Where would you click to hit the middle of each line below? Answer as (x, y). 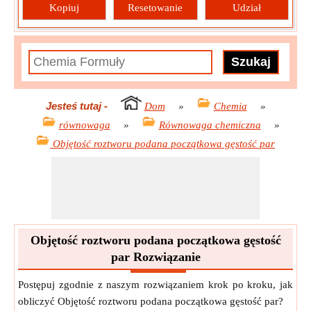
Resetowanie (155, 8)
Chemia (230, 106)
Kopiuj (65, 8)
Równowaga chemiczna (210, 125)
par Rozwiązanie (155, 257)
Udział (246, 8)
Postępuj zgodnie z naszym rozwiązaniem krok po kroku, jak (155, 285)
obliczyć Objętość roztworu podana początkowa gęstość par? (151, 301)
